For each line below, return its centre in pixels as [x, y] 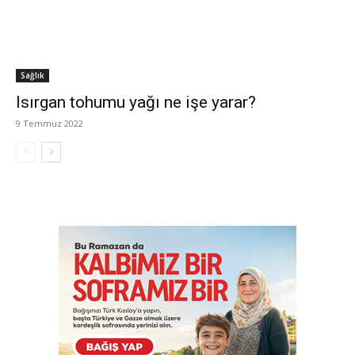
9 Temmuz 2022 [50, 123]
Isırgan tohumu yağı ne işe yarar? [136, 102]
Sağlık [32, 75]
